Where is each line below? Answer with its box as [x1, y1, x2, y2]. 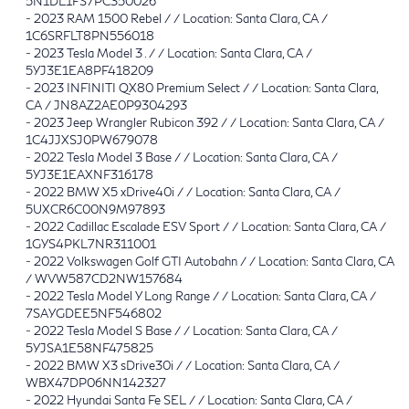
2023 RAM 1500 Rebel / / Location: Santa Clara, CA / [34, 10, 328, 26]
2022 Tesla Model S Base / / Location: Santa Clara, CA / [34, 322, 338, 338]
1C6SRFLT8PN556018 [26, 27, 154, 43]
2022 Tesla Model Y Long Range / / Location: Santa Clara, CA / [34, 288, 376, 303]
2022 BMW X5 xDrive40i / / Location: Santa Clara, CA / [34, 184, 341, 199]
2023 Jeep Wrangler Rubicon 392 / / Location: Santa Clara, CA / [34, 114, 384, 130]
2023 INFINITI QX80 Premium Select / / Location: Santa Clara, [34, 79, 378, 95]
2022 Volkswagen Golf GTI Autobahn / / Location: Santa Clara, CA [34, 253, 394, 268]
